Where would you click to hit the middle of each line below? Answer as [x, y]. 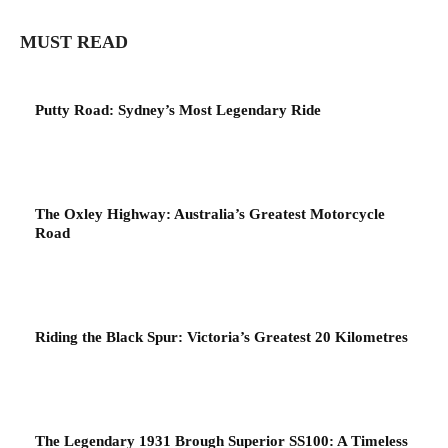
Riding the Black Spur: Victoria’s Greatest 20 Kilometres [221, 337]
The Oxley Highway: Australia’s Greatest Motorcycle [210, 214]
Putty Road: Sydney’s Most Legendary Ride [178, 110]
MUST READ [74, 42]
